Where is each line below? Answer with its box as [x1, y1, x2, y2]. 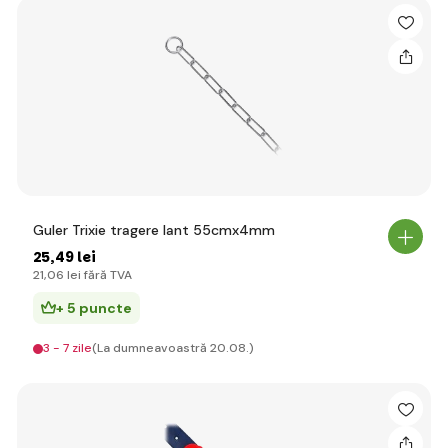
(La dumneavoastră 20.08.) [92, 340, 254, 356]
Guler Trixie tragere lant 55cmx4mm [33, 221, 275, 239]
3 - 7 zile [43, 340, 92, 356]
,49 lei [50, 247, 96, 267]
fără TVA [81, 267, 132, 283]
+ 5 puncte [56, 299, 132, 317]
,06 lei [44, 267, 81, 283]
